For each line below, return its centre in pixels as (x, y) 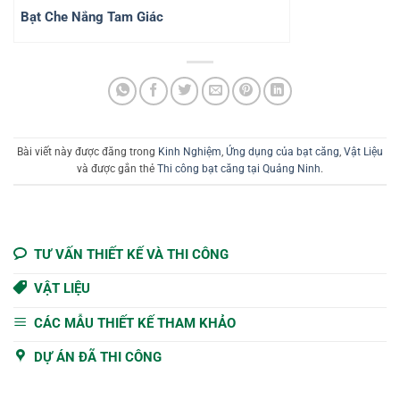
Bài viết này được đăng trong (87, 151)
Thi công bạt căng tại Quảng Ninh (239, 168)
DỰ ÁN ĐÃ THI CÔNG (98, 357)
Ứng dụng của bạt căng (283, 151)
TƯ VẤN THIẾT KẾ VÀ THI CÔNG (132, 254)
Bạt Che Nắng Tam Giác (92, 17)
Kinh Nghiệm (190, 151)
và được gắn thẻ (117, 168)
